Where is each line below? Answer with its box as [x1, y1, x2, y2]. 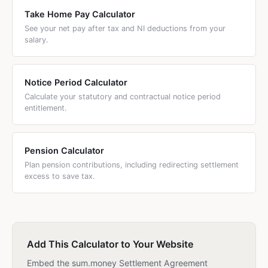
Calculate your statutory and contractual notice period [25, 92, 221, 101]
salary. [25, 35, 48, 44]
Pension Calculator [25, 145, 104, 156]
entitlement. [25, 103, 67, 112]
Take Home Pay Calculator [25, 9, 135, 19]
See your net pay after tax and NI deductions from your [25, 24, 226, 33]
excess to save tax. [25, 172, 95, 181]
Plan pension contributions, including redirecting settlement [25, 160, 239, 169]
